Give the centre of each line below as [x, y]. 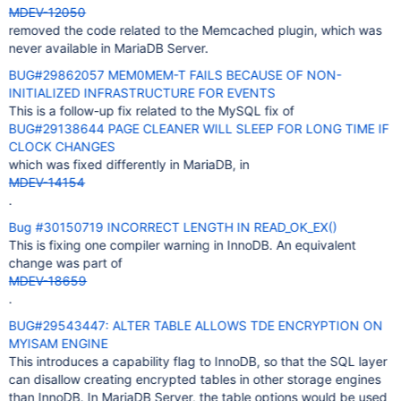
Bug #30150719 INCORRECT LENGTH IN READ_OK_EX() [173, 227]
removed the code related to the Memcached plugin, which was [195, 30]
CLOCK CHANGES [62, 146]
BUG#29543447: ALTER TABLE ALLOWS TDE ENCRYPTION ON [196, 325]
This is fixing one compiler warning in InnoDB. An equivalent [182, 245]
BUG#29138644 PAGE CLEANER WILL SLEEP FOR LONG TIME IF [199, 128]
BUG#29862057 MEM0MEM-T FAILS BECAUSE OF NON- [175, 75]
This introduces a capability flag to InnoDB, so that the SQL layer [198, 361]
